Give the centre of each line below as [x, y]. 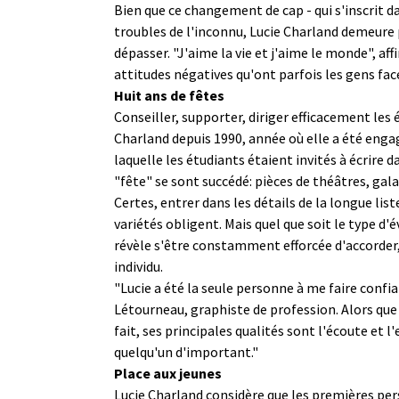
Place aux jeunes [168, 373]
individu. [138, 266]
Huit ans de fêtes [169, 95]
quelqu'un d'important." [186, 351]
